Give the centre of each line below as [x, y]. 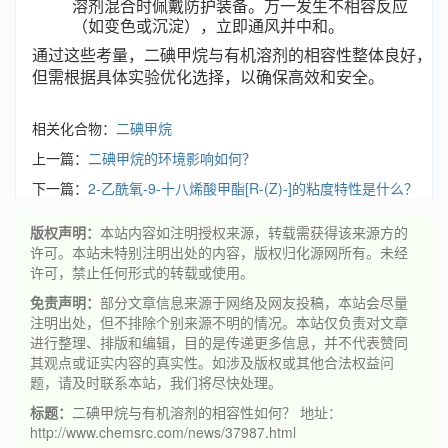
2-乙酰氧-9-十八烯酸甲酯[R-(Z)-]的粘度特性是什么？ [253, 188]
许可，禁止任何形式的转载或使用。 [142, 272]
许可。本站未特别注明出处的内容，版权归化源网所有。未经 [219, 252]
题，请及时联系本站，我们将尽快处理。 [156, 382]
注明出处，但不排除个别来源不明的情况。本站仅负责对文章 [219, 322]
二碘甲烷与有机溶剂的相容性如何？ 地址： [207, 412]
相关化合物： [74, 128]
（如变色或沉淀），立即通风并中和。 [208, 24]
